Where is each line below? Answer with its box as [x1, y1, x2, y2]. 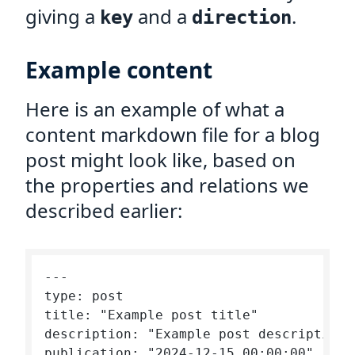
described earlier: [25, 197, 182, 223]
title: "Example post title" [44, 307, 258, 323]
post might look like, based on [25, 147, 296, 173]
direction [192, 6, 292, 29]
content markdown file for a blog [25, 121, 320, 147]
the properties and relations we [25, 172, 309, 198]
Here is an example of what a [25, 96, 284, 122]
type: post [44, 288, 124, 303]
